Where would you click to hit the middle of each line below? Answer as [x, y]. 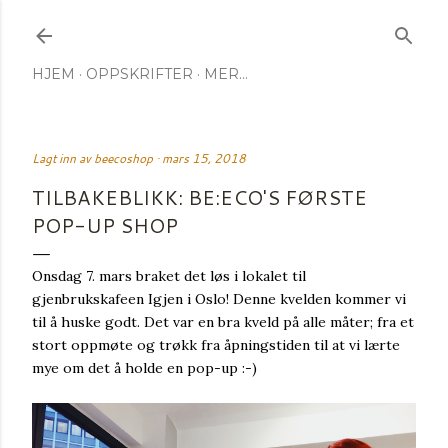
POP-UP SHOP [105, 225]
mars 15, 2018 [204, 158]
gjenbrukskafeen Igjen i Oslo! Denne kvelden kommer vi [219, 299]
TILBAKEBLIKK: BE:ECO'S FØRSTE [199, 197]
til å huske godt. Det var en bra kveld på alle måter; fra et [223, 322]
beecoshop [123, 158]
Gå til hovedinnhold [224, 25]
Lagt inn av [63, 158]
